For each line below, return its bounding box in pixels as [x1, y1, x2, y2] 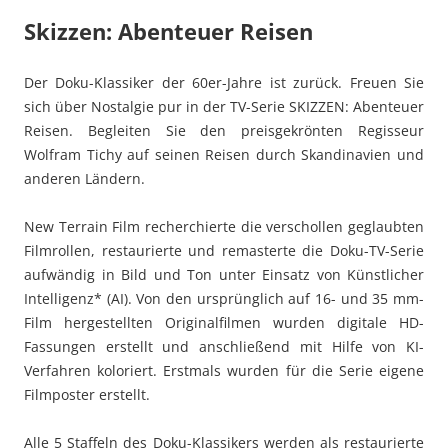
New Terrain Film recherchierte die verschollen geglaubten [24, 216, 424, 236]
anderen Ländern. [24, 168, 145, 188]
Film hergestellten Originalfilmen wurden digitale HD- [24, 312, 424, 332]
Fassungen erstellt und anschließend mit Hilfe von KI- [24, 336, 424, 356]
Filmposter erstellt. [24, 384, 150, 404]
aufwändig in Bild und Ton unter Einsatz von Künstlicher [24, 264, 424, 284]
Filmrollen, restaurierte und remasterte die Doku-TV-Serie [24, 240, 424, 260]
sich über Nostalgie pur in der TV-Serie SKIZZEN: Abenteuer [24, 96, 424, 116]
